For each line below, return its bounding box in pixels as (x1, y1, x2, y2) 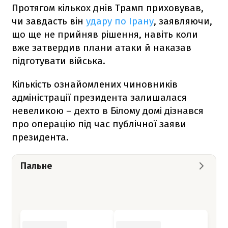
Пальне (20, 160, 52, 172)
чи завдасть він (12, 15, 83, 27)
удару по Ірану (83, 15, 154, 27)
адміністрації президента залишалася (12, 91, 187, 103)
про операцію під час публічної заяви (12, 118, 186, 130)
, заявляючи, (154, 15, 212, 27)
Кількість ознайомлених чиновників (12, 78, 178, 90)
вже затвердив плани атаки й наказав (12, 41, 191, 53)
